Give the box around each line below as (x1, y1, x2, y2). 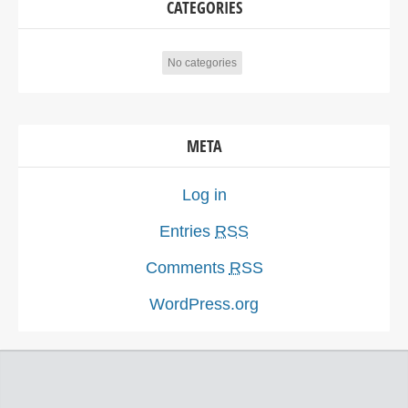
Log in (181, 185, 227, 204)
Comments (145, 258, 229, 277)
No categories (167, 56, 237, 69)
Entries (159, 221, 215, 240)
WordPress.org (149, 294, 259, 313)
